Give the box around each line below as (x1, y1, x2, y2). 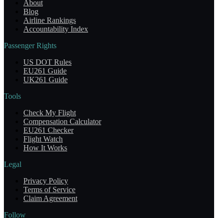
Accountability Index (23, 25, 88, 34)
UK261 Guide (23, 75, 68, 84)
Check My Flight (23, 109, 76, 117)
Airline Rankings (23, 16, 76, 25)
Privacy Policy (23, 177, 68, 185)
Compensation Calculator (23, 117, 101, 126)
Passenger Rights (4, 41, 56, 50)
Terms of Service (23, 185, 75, 194)
